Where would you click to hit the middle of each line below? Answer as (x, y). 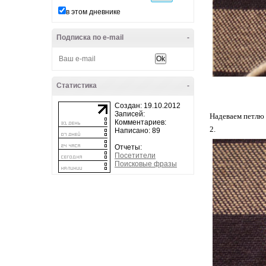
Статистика (77, 85)
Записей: (130, 114)
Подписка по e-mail (90, 37)
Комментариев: (140, 122)
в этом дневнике (93, 12)
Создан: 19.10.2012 (148, 106)
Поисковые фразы (146, 164)
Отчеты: (128, 147)
